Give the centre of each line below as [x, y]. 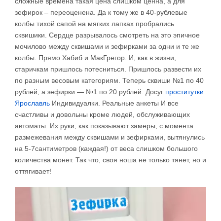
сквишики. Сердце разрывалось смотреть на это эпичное [107, 35]
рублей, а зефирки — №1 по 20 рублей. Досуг [90, 92]
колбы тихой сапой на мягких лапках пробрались [94, 23]
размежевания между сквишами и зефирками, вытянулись [110, 137]
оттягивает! [33, 171]
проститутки [184, 92]
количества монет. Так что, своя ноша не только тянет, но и [110, 160]
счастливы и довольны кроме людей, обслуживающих [102, 114]
